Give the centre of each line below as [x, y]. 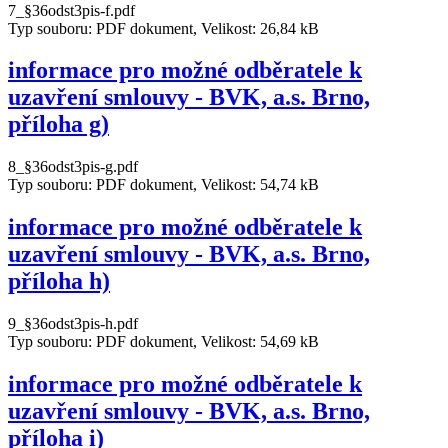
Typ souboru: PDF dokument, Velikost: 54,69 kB [163, 342]
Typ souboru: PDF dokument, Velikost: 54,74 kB [163, 185]
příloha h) [59, 281]
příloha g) [58, 124]
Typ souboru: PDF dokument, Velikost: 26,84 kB [163, 28]
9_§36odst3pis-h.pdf [73, 324]
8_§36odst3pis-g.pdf [73, 167]
